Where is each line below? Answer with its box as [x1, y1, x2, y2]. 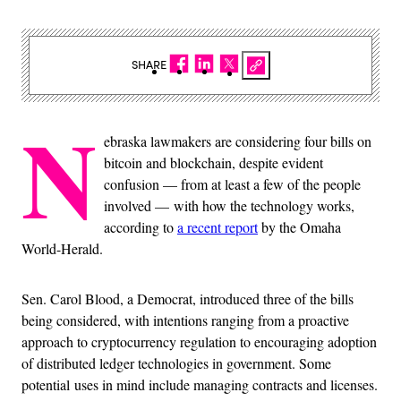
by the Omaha [258, 217, 341, 236]
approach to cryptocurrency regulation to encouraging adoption [21, 331, 377, 351]
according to [104, 217, 177, 236]
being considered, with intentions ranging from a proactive [21, 310, 349, 329]
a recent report [177, 217, 258, 236]
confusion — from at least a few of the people [104, 174, 361, 193]
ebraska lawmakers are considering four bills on [104, 131, 371, 150]
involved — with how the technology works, [104, 195, 354, 215]
